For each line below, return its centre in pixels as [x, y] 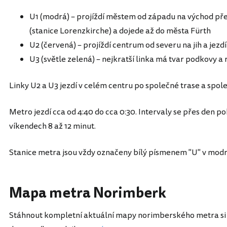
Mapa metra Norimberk [88, 193]
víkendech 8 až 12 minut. [52, 126]
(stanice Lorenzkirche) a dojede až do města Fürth [120, 31]
